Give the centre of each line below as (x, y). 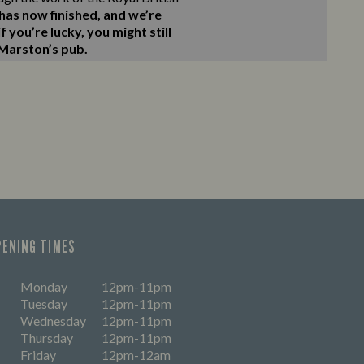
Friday (38, 355)
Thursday (47, 338)
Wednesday (53, 321)
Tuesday (44, 303)
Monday (44, 286)
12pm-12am (136, 355)
